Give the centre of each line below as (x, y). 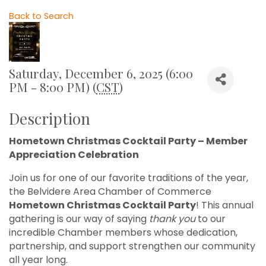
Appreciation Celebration (75, 154)
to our (210, 218)
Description (50, 118)
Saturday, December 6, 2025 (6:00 (101, 73)
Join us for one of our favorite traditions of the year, (129, 178)
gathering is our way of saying (79, 218)
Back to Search (41, 16)
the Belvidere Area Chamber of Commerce (110, 191)
